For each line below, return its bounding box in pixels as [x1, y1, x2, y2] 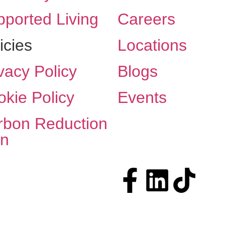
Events [118, 88, 167, 106]
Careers [118, 10, 175, 28]
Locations [118, 36, 187, 54]
